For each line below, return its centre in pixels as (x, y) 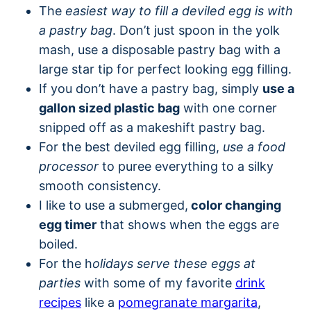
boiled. (58, 244)
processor (69, 166)
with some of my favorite (158, 283)
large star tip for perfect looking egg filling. (165, 69)
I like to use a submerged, (114, 205)
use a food (254, 146)
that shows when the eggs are (188, 224)
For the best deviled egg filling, (131, 146)
